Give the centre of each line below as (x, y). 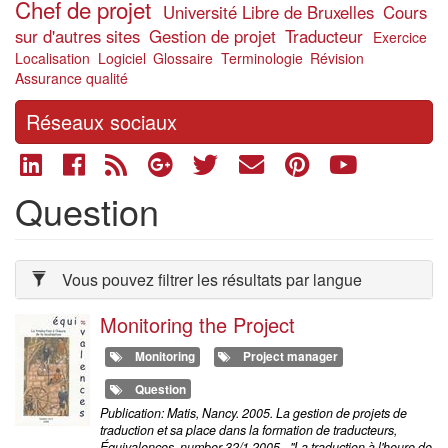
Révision (337, 58)
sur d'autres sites (77, 36)
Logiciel (121, 58)
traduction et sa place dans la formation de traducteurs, (248, 430)
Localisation (52, 58)
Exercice (399, 37)
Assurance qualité (71, 78)
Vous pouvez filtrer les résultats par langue (212, 279)
